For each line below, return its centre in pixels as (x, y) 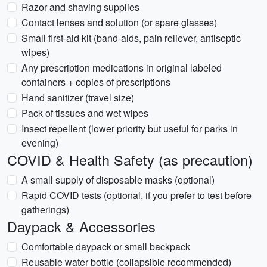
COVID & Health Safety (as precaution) (130, 160)
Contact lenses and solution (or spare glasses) (119, 22)
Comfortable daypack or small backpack (106, 246)
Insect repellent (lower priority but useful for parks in (130, 128)
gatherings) (45, 209)
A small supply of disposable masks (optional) (118, 180)
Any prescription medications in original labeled (122, 68)
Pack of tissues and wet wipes (85, 113)
